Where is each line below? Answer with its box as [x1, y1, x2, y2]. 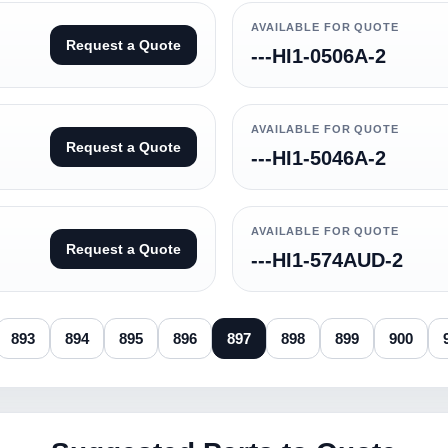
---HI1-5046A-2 [251, 147, 386, 169]
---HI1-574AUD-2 [251, 249, 403, 271]
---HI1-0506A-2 [251, 45, 386, 67]
